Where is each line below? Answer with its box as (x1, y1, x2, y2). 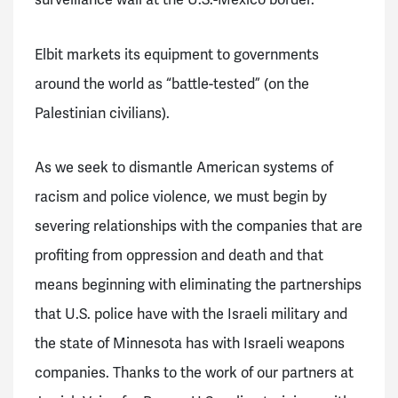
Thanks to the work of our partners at (113, 363, 354, 383)
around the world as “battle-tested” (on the (35, 74, 309, 93)
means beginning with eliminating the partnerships (35, 275, 362, 295)
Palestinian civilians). (35, 103, 173, 123)
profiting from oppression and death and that (35, 246, 323, 266)
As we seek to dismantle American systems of (35, 158, 333, 178)
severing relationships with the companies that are (35, 217, 362, 236)
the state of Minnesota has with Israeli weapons (35, 334, 345, 354)
